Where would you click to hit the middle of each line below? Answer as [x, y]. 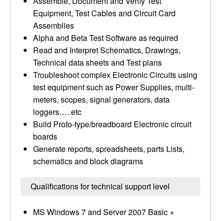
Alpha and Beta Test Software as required [106, 38]
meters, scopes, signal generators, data [101, 99]
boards [45, 136]
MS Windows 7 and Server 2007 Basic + [104, 212]
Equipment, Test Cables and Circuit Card [104, 13]
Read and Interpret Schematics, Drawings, [107, 50]
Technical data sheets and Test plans [97, 62]
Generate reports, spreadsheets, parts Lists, [109, 149]
